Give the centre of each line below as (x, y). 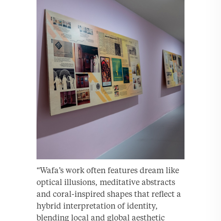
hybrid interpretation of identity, (97, 205)
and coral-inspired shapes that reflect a (109, 194)
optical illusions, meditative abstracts (106, 182)
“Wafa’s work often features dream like (108, 170)
